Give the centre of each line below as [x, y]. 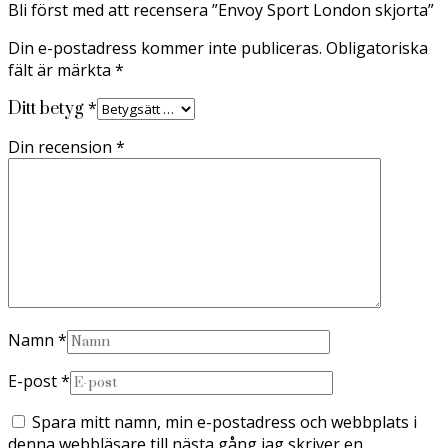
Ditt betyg [48, 108]
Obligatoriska [377, 47]
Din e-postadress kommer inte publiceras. [165, 47]
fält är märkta [61, 69]
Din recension [62, 146]
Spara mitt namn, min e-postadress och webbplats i [224, 421]
